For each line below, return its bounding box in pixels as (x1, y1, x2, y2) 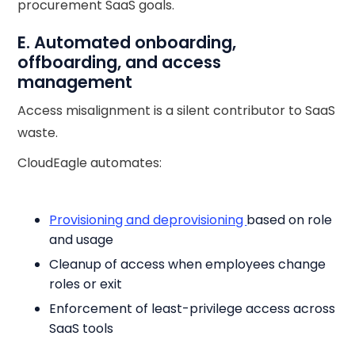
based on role (246, 211, 333, 229)
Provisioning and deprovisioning (49, 211, 247, 229)
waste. (17, 124, 59, 142)
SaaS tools (49, 319, 114, 338)
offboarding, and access (17, 51, 222, 74)
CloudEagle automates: (17, 154, 162, 172)
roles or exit (49, 275, 123, 293)
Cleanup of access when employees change (49, 255, 326, 273)
